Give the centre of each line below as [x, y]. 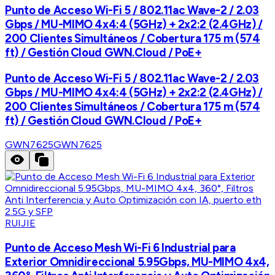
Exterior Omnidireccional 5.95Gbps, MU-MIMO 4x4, [137, 261]
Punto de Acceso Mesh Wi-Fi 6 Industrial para [120, 247]
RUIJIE [20, 223]
